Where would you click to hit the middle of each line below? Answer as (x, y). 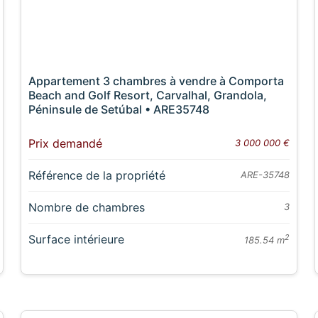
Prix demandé (66, 143)
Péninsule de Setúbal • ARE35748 (119, 109)
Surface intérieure (77, 239)
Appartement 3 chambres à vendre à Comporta (157, 81)
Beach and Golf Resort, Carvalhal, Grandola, (148, 95)
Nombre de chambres (87, 207)
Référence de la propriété (97, 175)
